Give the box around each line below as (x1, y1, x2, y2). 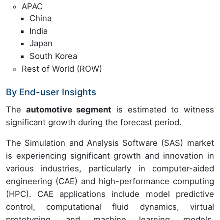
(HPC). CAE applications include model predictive (6, 189, 214, 199)
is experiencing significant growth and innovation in (6, 150, 214, 161)
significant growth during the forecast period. (6, 117, 182, 127)
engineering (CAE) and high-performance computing (6, 176, 214, 186)
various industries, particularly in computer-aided (6, 163, 214, 173)
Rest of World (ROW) (22, 63, 102, 74)
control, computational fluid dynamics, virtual (6, 201, 214, 212)
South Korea (29, 51, 77, 61)
